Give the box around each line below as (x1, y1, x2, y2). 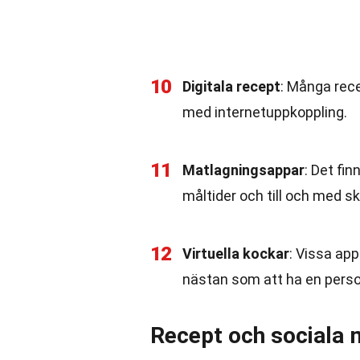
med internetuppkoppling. (182, 104, 347, 121)
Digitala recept (182, 78, 280, 95)
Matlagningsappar (182, 162, 305, 178)
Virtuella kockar (182, 245, 289, 262)
